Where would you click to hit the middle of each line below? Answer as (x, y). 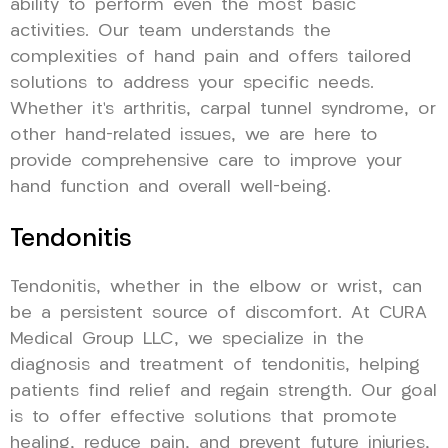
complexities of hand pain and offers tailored (210, 57)
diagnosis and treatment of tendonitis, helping (215, 365)
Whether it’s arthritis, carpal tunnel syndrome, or (223, 109)
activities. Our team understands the (170, 31)
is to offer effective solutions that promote (203, 417)
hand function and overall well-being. (170, 187)
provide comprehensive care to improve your (206, 161)
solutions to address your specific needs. (192, 83)
